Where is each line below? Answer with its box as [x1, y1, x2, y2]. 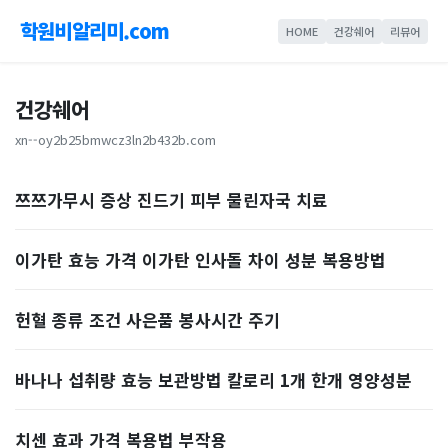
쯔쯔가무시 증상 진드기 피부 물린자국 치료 [15, 187, 328, 212]
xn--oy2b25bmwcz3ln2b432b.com [15, 130, 216, 149]
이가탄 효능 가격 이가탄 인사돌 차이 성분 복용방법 [15, 247, 386, 272]
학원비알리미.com [20, 16, 169, 45]
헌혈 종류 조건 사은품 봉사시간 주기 [15, 307, 280, 332]
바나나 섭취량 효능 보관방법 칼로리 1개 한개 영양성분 [15, 367, 412, 392]
